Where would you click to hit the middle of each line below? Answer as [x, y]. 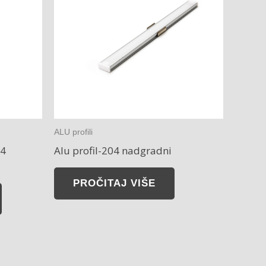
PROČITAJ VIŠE [114, 183]
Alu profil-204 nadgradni [113, 150]
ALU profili [73, 132]
